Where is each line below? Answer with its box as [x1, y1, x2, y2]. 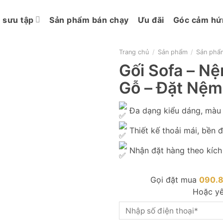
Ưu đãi [137, 14, 164, 25]
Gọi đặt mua [150, 175, 199, 185]
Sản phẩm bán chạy [49, 14, 129, 25]
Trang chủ [119, 48, 149, 56]
